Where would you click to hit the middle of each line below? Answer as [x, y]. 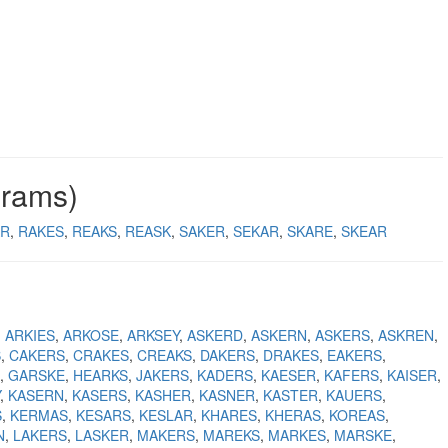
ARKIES [30, 335]
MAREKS [231, 435]
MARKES [297, 435]
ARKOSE [91, 335]
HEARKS [100, 375]
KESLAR [166, 415]
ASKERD [215, 335]
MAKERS [166, 435]
